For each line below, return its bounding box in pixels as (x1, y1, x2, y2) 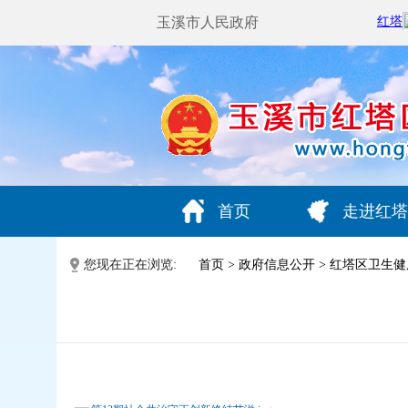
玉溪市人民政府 (157, 15, 259, 30)
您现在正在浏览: (84, 258, 177, 271)
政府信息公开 (239, 258, 315, 271)
